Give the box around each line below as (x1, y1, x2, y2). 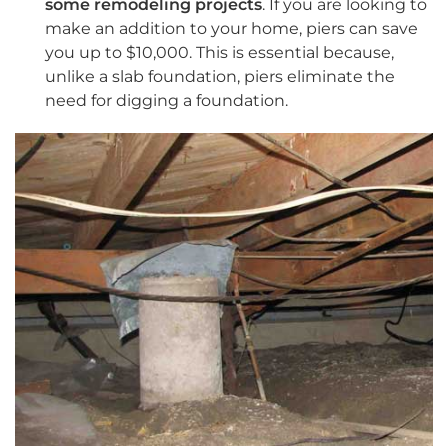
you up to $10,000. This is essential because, (45, 43, 394, 63)
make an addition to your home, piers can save (45, 19, 418, 39)
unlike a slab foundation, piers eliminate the (45, 67, 395, 87)
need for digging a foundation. (45, 91, 288, 111)
